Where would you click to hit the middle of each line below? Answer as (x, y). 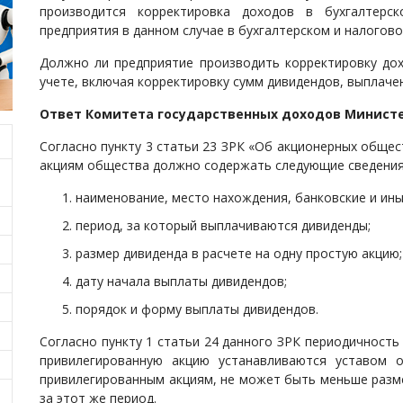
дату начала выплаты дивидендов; (183, 281)
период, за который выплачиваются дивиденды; (225, 225)
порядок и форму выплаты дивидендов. (197, 309)
